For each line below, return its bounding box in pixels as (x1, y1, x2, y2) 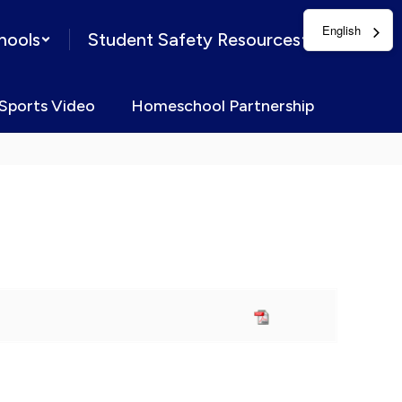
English (322, 21, 361, 39)
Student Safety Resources (88, 29, 301, 50)
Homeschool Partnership (131, 96, 314, 116)
